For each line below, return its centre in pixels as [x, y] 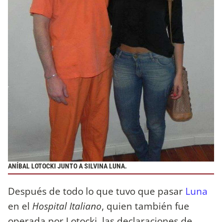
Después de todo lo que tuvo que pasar [97, 191]
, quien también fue [145, 206]
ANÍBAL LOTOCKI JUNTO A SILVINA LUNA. [67, 166]
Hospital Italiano [66, 206]
